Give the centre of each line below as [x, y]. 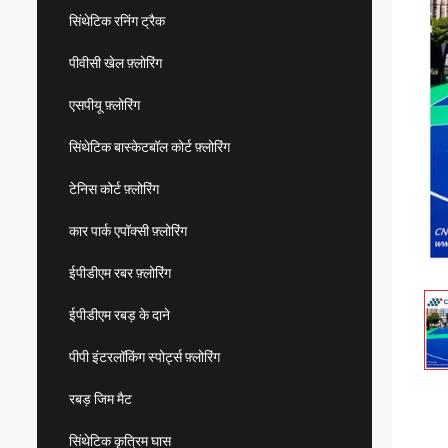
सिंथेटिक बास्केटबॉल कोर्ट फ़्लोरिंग [149, 147]
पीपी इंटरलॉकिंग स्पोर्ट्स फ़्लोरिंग [144, 357]
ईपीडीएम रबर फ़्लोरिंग [120, 273]
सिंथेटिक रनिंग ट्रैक [117, 21]
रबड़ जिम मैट [100, 399]
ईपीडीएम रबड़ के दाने [119, 315]
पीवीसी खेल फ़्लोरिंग [115, 63]
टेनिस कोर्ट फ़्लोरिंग [114, 189]
